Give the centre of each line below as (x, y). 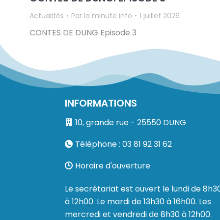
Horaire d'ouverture (113, 165)
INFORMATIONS (101, 103)
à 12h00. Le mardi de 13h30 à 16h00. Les (138, 201)
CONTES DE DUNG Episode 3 (83, 32)
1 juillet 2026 (160, 15)
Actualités (47, 15)
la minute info (108, 15)
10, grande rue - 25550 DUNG (131, 122)
